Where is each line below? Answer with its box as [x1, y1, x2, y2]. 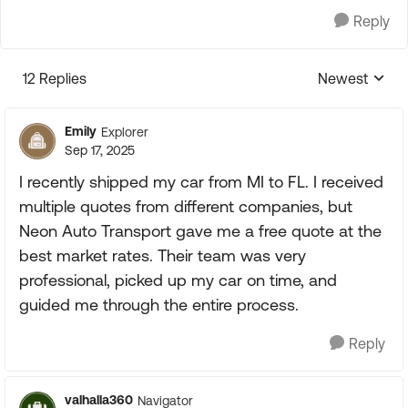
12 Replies [23, 70, 87, 87]
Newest [318, 70, 368, 87]
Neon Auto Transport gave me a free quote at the [19, 221, 382, 240]
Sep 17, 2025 [65, 143, 135, 158]
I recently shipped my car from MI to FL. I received [19, 172, 383, 191]
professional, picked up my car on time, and [19, 270, 337, 290]
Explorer [101, 124, 148, 139]
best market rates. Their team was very [19, 246, 306, 265]
